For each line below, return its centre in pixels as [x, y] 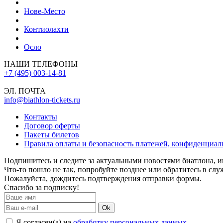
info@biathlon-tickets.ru [42, 100]
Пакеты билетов [52, 134]
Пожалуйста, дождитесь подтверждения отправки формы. [103, 178]
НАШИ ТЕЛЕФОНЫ [41, 64]
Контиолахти [46, 29]
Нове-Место [45, 11]
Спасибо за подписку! [42, 187]
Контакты [41, 116]
